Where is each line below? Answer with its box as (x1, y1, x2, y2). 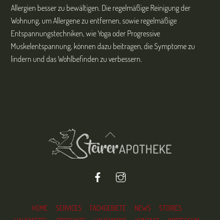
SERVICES (55, 204, 82, 213)
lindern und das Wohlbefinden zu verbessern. (11, 54, 142, 64)
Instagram (130, 166, 156, 175)
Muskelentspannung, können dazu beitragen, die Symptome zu (11, 41, 195, 52)
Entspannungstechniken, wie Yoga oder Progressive (11, 28, 161, 39)
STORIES (159, 204, 182, 213)
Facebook (107, 166, 131, 175)
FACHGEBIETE (89, 204, 126, 213)
